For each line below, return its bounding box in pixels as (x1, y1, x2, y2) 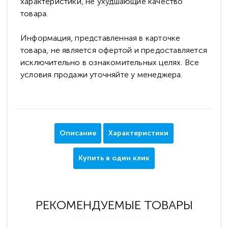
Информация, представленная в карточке (20, 33, 181, 43)
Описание (60, 129, 96, 137)
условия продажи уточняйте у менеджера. (20, 70, 183, 79)
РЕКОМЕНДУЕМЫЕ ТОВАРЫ (35, 197, 193, 212)
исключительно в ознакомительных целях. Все (20, 58, 199, 67)
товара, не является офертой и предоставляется (20, 45, 208, 55)
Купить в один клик (78, 154, 150, 162)
